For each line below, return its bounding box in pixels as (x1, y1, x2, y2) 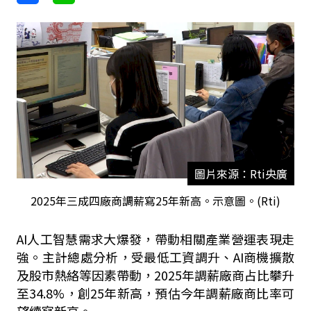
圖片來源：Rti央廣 (194, 165, 287, 182)
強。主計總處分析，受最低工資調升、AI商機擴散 (16, 248, 295, 266)
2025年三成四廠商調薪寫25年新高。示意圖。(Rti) (30, 192, 280, 209)
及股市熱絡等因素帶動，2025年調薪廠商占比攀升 (16, 266, 295, 284)
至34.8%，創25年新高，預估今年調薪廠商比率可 (16, 284, 295, 302)
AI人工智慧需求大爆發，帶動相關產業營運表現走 (16, 230, 295, 248)
